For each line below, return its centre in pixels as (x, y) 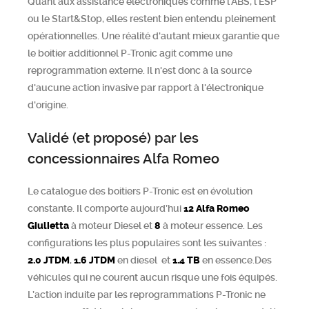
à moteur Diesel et (113, 226)
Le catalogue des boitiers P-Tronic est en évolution (140, 191)
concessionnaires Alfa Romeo (123, 159)
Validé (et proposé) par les (113, 138)
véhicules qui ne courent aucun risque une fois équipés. (152, 277)
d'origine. (48, 105)
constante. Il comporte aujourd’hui (106, 208)
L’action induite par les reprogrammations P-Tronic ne (147, 295)
